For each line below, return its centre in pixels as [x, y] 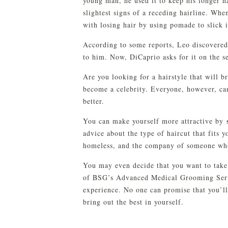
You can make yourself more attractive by [155, 121]
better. [94, 101]
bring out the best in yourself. [133, 202]
